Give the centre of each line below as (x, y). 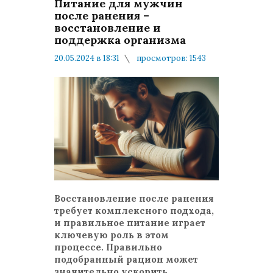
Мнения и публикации (114, 83)
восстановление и (108, 28)
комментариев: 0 (104, 70)
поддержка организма (120, 40)
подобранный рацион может (126, 259)
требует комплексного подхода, (134, 211)
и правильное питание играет (130, 223)
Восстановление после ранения (134, 198)
